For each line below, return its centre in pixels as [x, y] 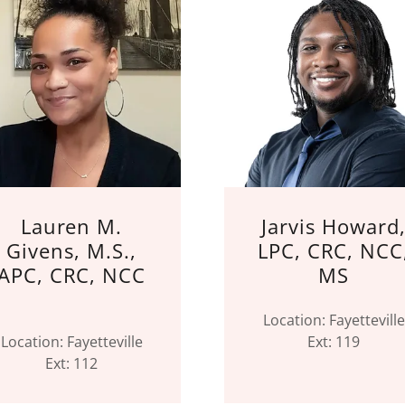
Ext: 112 [71, 363]
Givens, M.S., [71, 250]
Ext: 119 [334, 342]
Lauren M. [71, 226]
